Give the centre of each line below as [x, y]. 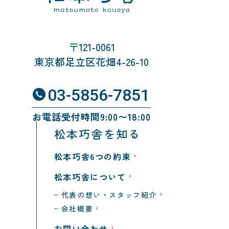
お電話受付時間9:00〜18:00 [91, 117]
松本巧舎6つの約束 [93, 157]
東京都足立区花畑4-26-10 [91, 62]
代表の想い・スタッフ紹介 [109, 195]
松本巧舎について [90, 177]
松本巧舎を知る [97, 134]
